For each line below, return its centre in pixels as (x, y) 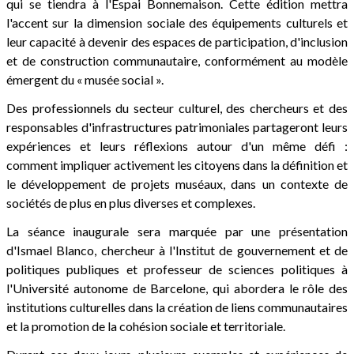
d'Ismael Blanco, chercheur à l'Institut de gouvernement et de (177, 250)
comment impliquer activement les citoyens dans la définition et (177, 164)
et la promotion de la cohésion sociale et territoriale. (146, 326)
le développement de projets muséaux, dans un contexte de (177, 183)
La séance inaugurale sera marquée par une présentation (177, 231)
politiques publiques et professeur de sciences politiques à (177, 269)
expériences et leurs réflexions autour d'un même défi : (177, 145)
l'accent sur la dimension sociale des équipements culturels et (177, 22)
